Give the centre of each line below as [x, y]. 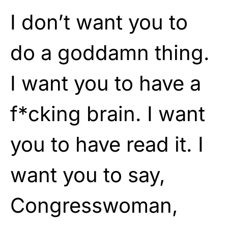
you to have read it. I [107, 144]
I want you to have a [106, 83]
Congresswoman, [94, 205]
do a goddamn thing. [110, 52]
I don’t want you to [99, 22]
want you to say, [88, 175]
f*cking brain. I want [108, 113]
